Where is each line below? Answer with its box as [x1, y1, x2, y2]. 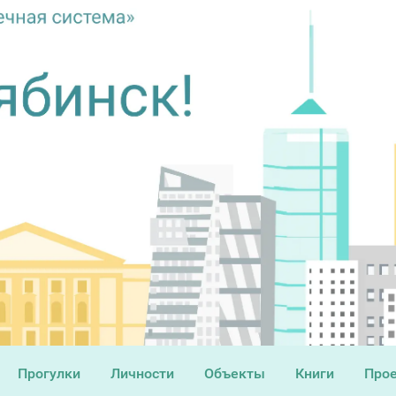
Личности [110, 364, 174, 382]
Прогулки [17, 364, 80, 382]
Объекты [203, 364, 265, 382]
